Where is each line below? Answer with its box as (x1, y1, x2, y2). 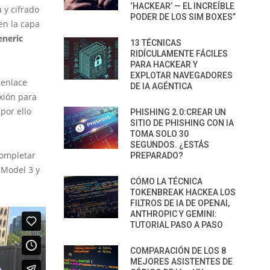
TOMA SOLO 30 (130, 129, 189, 139)
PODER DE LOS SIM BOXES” (130, 12, 236, 22)
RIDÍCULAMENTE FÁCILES (130, 49, 228, 58)
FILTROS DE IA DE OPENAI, (130, 198, 230, 208)
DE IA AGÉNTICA (130, 81, 192, 91)
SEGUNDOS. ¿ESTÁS (130, 140, 209, 149)
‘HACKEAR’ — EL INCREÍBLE (130, 1, 234, 11)
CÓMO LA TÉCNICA (130, 177, 202, 186)
